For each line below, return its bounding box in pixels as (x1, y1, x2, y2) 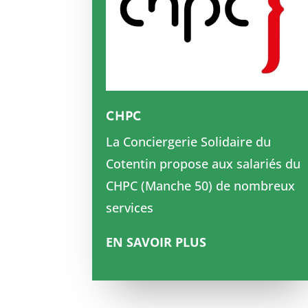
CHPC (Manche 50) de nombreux (106, 177, 296, 195)
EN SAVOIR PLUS (106, 234, 207, 251)
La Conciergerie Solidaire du (106, 133, 272, 151)
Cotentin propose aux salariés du (106, 155, 301, 173)
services (106, 199, 154, 217)
